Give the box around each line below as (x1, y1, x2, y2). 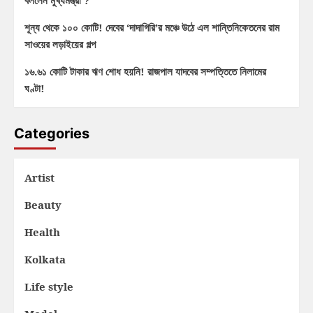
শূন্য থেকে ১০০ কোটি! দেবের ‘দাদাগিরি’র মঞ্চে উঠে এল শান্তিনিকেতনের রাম (24, 20, 279, 35)
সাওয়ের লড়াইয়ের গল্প (24, 37, 96, 52)
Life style (24, 279, 73, 294)
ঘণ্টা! (24, 81, 45, 96)
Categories (14, 125, 89, 143)
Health (24, 225, 60, 240)
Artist (24, 170, 54, 185)
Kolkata (24, 252, 66, 267)
